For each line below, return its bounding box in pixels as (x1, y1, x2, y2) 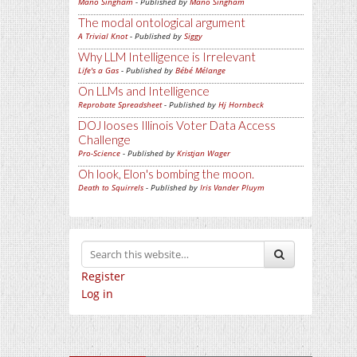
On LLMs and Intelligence (78, 84, 210, 98)
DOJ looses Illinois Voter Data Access (78, 118, 276, 132)
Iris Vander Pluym (200, 182, 265, 193)
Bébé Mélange (175, 65, 226, 76)
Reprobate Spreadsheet (78, 99, 162, 110)
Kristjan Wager (177, 147, 230, 159)
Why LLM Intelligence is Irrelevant (78, 49, 256, 64)
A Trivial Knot (78, 30, 127, 41)
